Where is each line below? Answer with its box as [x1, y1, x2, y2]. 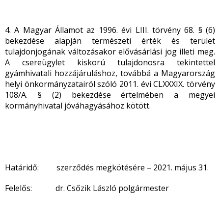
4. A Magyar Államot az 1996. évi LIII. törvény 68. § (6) [5, 25, 215, 35]
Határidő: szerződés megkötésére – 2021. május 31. [5, 162, 209, 173]
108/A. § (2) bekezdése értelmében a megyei [5, 89, 215, 100]
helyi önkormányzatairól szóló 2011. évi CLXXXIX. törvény [5, 79, 215, 89]
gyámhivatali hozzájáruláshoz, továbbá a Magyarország [5, 68, 215, 79]
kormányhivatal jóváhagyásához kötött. [5, 100, 151, 111]
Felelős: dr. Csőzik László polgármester [5, 183, 169, 193]
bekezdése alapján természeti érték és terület [5, 35, 215, 46]
